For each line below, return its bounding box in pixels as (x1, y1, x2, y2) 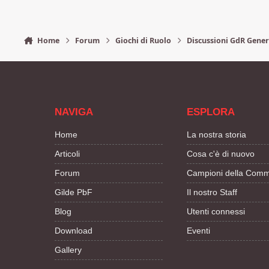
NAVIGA (55, 106, 93, 118)
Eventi (187, 225, 211, 235)
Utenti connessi (187, 206, 246, 216)
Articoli (55, 148, 80, 159)
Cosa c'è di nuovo (187, 148, 255, 159)
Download (55, 225, 92, 235)
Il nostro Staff (187, 187, 238, 197)
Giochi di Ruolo (115, 35, 172, 46)
